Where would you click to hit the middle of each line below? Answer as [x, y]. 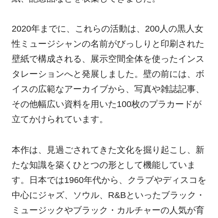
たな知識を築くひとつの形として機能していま [103, 165]
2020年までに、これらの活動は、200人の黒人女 [107, 29]
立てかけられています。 [60, 119]
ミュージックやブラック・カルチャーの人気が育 [108, 210]
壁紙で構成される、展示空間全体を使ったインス [108, 59]
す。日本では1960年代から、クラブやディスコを [109, 180]
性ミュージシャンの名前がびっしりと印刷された [108, 44]
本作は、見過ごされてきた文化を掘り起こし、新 [108, 150]
